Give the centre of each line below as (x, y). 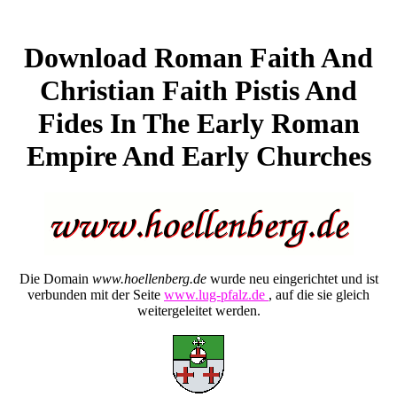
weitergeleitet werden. (198, 310)
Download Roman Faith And (198, 58)
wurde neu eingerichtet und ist (292, 278)
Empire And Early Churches (198, 156)
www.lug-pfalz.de (216, 294)
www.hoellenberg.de (149, 278)
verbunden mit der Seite (96, 294)
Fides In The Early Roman (198, 124)
